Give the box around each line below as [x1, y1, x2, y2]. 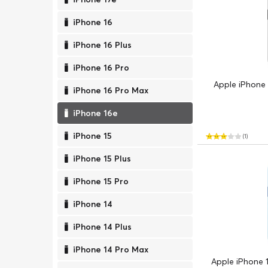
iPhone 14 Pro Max [73, 244, 148, 255]
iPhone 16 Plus [73, 39, 132, 50]
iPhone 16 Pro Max [73, 85, 148, 96]
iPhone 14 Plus [73, 221, 132, 232]
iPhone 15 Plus [73, 153, 131, 164]
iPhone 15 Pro [73, 176, 129, 187]
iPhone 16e [73, 108, 118, 118]
